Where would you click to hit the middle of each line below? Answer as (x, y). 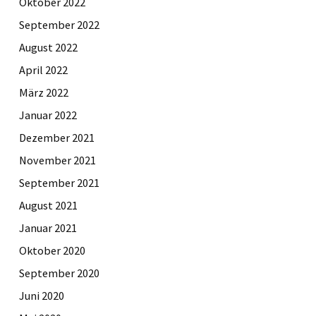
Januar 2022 (48, 115)
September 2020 (59, 273)
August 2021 (48, 205)
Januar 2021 (48, 227)
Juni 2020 (42, 295)
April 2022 (43, 69)
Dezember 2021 (57, 137)
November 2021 (57, 160)
